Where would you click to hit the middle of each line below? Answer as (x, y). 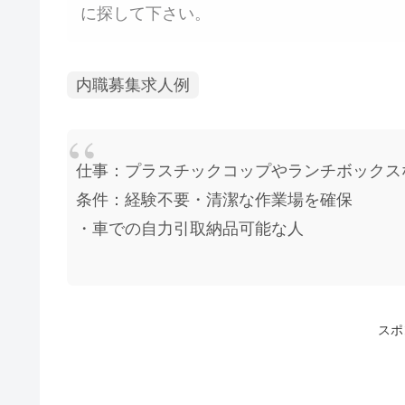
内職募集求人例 (133, 85)
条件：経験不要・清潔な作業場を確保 (214, 199)
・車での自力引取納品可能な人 (190, 228)
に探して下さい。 (146, 13)
